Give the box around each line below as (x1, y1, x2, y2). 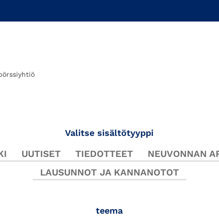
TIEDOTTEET (75, 148, 133, 159)
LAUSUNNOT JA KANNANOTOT (40, 166, 179, 178)
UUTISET (22, 148, 61, 159)
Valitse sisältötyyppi (65, 127, 154, 138)
